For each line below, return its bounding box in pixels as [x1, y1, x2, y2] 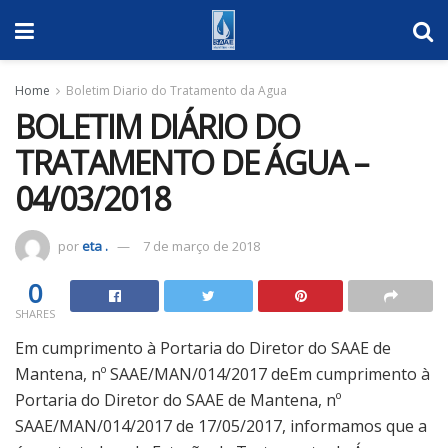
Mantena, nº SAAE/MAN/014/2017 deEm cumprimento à [15, 362, 430, 385]
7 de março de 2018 [143, 236, 260, 255]
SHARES [15, 305, 55, 321]
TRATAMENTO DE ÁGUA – [15, 141, 368, 184]
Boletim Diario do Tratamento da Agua [66, 82, 287, 99]
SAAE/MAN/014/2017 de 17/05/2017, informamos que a [15, 414, 427, 437]
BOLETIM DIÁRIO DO [15, 105, 300, 148]
